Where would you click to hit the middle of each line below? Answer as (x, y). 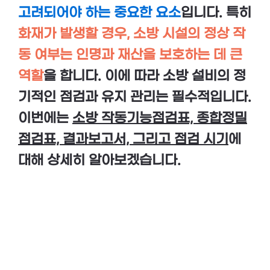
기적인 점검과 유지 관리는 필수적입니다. (135, 97)
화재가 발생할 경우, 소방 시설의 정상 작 (132, 34)
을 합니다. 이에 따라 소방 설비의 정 (145, 76)
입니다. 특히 (216, 13)
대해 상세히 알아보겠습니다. (99, 161)
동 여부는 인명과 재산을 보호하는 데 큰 (130, 55)
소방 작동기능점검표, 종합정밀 (160, 118)
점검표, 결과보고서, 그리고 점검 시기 (123, 140)
